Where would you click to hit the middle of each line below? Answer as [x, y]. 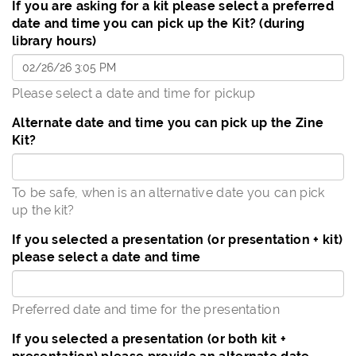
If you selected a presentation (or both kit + [149, 339]
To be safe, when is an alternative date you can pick [168, 193]
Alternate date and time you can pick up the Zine [168, 123]
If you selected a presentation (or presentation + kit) [178, 240]
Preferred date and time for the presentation [146, 310]
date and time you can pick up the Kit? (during [159, 23]
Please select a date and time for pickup [134, 93]
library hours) [54, 41]
